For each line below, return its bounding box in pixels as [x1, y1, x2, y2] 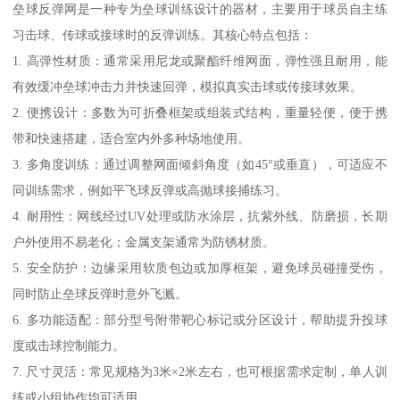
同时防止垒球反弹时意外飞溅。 [12, 287, 188, 302]
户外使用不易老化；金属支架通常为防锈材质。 [12, 235, 276, 250]
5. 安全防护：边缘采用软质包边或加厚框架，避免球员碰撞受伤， [12, 261, 387, 276]
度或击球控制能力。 [12, 338, 126, 354]
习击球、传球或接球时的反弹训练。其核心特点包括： [12, 28, 313, 43]
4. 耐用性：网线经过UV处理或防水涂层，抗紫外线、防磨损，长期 [12, 209, 387, 224]
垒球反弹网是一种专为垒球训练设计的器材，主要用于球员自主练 [12, 2, 387, 17]
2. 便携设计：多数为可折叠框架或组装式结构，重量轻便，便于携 [12, 105, 387, 121]
